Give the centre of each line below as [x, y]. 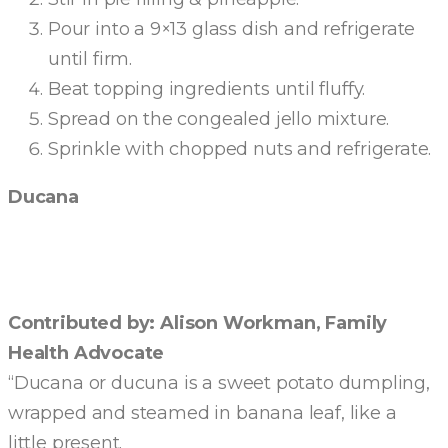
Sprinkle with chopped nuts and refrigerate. [240, 149]
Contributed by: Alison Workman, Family [198, 323]
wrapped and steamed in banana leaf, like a [202, 413]
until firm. [90, 59]
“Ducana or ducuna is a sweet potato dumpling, [219, 383]
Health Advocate [86, 353]
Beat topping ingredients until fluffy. [207, 89]
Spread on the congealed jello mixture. [219, 119]
